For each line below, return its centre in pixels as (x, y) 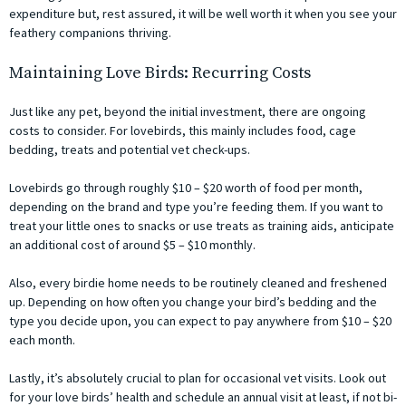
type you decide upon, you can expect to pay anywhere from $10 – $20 (200, 321)
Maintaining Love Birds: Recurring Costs (160, 73)
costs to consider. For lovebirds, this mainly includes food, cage (183, 131)
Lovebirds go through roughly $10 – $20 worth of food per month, (186, 188)
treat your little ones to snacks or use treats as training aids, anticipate (202, 226)
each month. (42, 340)
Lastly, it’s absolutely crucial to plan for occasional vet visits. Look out (198, 378)
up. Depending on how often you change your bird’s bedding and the (193, 302)
